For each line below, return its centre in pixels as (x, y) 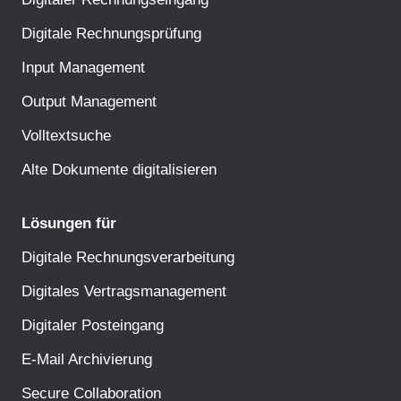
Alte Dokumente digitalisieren (119, 169)
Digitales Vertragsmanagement (124, 290)
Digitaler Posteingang (93, 324)
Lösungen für (69, 222)
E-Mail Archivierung (87, 358)
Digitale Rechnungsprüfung (111, 33)
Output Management (89, 101)
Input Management (83, 67)
